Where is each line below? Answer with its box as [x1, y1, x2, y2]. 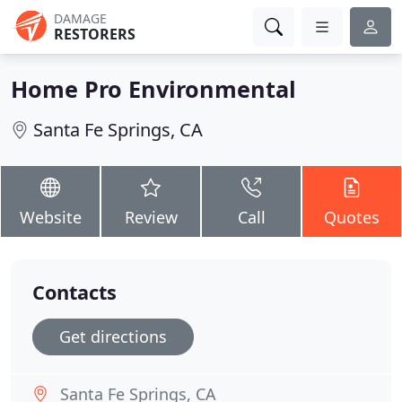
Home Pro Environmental [11, 74, 296, 104]
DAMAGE [54, 10, 107, 27]
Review [124, 206, 178, 228]
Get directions [59, 326, 167, 347]
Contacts [32, 279, 117, 305]
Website [19, 206, 82, 228]
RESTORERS [54, 24, 135, 44]
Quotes [324, 206, 380, 228]
